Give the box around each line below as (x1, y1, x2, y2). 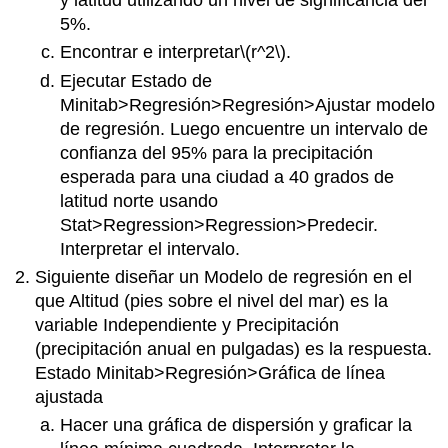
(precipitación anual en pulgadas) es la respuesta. (35, 339, 433, 360)
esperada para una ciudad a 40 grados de (59, 166, 394, 187)
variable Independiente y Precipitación (35, 315, 340, 336)
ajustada (35, 387, 104, 408)
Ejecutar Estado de (59, 70, 212, 91)
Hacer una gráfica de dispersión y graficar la (59, 415, 412, 436)
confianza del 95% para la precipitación (59, 142, 373, 163)
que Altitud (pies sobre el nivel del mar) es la (35, 291, 389, 312)
